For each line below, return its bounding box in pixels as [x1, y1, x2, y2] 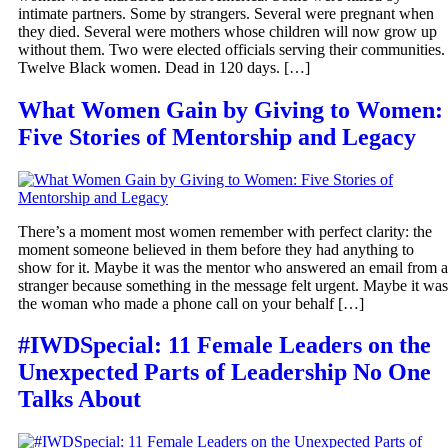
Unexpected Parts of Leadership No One [18, 359, 431, 386]
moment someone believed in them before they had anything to [18, 240, 414, 258]
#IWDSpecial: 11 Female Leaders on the [18, 332, 431, 359]
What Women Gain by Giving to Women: [18, 96, 443, 123]
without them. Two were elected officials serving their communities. [18, 40, 445, 58]
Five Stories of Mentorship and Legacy [18, 123, 416, 150]
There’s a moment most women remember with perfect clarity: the [18, 222, 432, 240]
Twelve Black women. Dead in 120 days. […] [18, 58, 310, 76]
